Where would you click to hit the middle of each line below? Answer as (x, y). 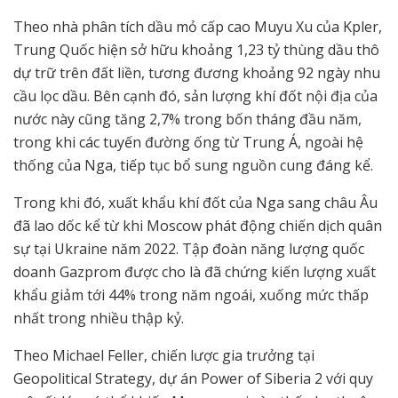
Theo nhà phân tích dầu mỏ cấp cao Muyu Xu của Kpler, (198, 27)
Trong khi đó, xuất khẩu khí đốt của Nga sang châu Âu (195, 203)
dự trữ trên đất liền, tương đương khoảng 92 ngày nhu (197, 73)
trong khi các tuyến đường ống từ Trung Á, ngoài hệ (188, 143)
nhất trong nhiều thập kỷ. (99, 318)
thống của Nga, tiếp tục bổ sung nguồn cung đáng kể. (193, 166)
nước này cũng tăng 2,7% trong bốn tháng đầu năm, (187, 119)
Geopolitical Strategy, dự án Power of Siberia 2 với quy (193, 379)
